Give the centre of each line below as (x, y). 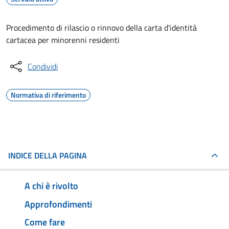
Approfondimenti (58, 204)
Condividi (43, 66)
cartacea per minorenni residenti (63, 40)
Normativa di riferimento (48, 95)
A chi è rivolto (51, 186)
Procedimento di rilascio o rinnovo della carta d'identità (101, 28)
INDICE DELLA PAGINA (48, 155)
